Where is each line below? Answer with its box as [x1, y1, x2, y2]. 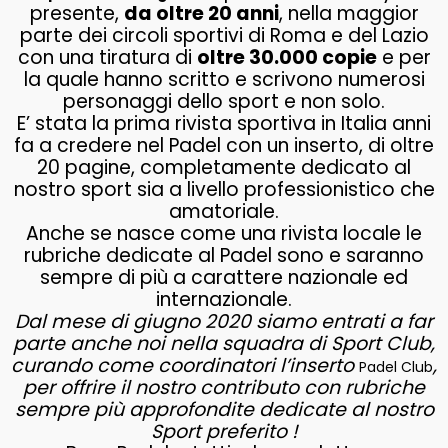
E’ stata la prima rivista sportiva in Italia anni [17, 110, 431, 137]
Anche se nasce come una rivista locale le [26, 220, 422, 247]
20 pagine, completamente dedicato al [37, 154, 411, 181]
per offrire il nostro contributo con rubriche [23, 374, 425, 401]
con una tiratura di [17, 44, 197, 71]
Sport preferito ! [150, 418, 298, 445]
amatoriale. [169, 198, 279, 225]
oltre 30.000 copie [196, 44, 377, 71]
